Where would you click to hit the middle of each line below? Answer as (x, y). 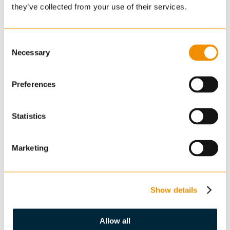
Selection (19, 54)
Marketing (30, 148)
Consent (18, 42)
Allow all (115, 221)
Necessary (31, 52)
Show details (174, 190)
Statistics (29, 116)
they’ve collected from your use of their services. (99, 7)
